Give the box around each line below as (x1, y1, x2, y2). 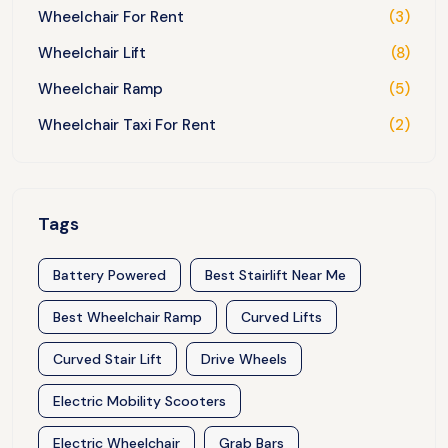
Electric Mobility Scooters (53, 392, 226, 411)
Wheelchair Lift (38, 43, 146, 64)
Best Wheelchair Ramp (53, 308, 202, 327)
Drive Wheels (201, 350, 287, 369)
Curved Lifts (241, 308, 322, 327)
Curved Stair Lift (53, 350, 162, 369)
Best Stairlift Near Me (205, 266, 346, 285)
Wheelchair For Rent (38, 7, 184, 28)
